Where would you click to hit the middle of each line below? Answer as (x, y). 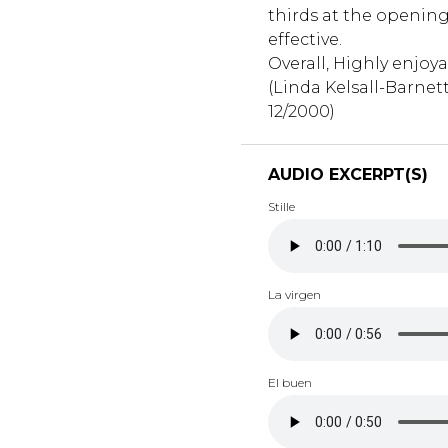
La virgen (294, 294)
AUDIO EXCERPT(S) (347, 174)
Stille (281, 206)
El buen (289, 382)
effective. (304, 39)
